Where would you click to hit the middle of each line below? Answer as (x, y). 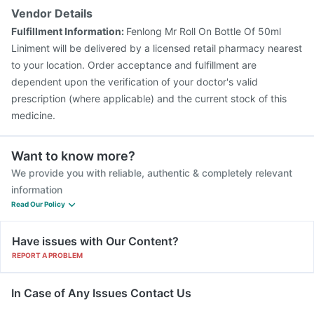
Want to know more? (73, 156)
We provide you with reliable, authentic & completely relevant (152, 173)
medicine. (33, 115)
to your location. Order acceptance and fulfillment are (134, 65)
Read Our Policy (38, 204)
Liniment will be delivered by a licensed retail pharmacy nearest (157, 48)
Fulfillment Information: (69, 31)
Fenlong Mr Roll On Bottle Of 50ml (204, 31)
